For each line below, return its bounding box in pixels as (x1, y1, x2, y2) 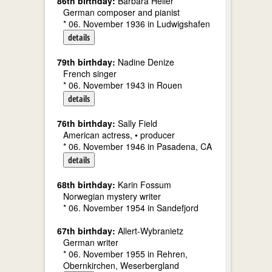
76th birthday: (57, 117, 115, 129)
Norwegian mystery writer (63, 190, 161, 202)
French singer (63, 67, 117, 80)
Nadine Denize (115, 56, 174, 68)
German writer (63, 236, 118, 248)
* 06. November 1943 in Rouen (63, 79, 182, 91)
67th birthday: (57, 225, 115, 237)
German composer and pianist (63, 6, 180, 18)
